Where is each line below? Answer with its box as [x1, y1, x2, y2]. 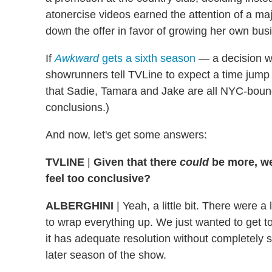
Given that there [93, 156, 180, 169]
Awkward [55, 52, 102, 65]
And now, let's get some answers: [46, 129, 207, 141]
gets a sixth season [102, 52, 195, 65]
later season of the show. [46, 249, 166, 262]
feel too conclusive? [46, 172, 151, 185]
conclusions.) [46, 101, 109, 114]
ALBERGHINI [46, 200, 117, 212]
